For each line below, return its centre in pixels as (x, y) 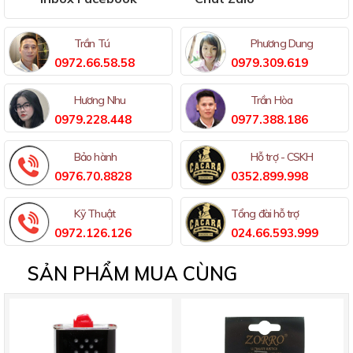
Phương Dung (282, 44)
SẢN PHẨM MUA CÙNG (132, 274)
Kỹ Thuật (95, 214)
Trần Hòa (271, 100)
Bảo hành (95, 157)
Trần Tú (92, 44)
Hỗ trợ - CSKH (282, 157)
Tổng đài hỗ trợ (265, 214)
